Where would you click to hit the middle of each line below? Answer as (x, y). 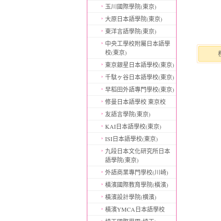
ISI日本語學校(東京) (131, 139)
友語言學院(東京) (128, 114)
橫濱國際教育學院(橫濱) (136, 184)
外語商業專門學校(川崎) (136, 172)
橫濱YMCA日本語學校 (135, 209)
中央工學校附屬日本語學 (137, 43)
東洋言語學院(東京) (130, 31)
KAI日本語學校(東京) (133, 126)
